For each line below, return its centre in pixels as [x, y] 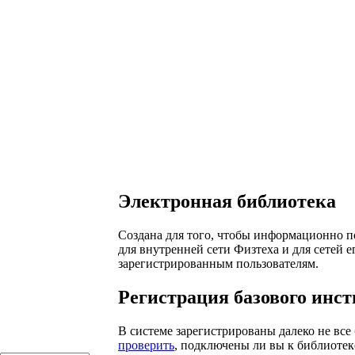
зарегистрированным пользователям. [218, 263]
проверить [146, 345]
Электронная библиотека [227, 201]
